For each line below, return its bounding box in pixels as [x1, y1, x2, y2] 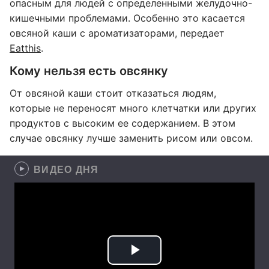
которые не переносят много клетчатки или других [10, 102, 256, 114]
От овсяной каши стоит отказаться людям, [10, 87, 216, 99]
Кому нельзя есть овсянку [10, 64, 168, 78]
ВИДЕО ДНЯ [34, 162, 99, 176]
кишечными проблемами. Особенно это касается [10, 12, 245, 24]
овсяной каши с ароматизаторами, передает [10, 27, 225, 39]
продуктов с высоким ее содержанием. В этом [10, 117, 235, 129]
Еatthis [10, 42, 41, 54]
